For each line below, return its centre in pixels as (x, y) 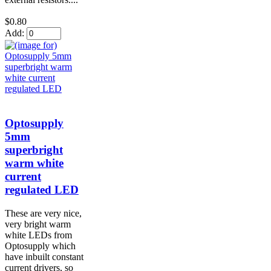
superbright (34, 150)
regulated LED (42, 190)
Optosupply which (40, 246)
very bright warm (38, 224)
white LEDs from (38, 235)
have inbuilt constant (44, 256)
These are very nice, (43, 213)
